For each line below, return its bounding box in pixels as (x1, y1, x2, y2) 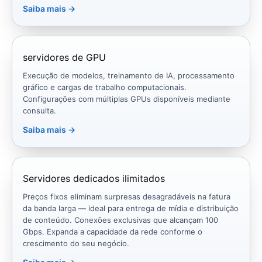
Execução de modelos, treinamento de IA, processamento (23, 71, 235, 81)
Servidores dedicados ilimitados (23, 173, 165, 185)
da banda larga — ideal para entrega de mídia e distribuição (23, 204, 239, 213)
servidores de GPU (23, 51, 106, 64)
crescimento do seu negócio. (23, 239, 129, 249)
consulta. (23, 106, 56, 116)
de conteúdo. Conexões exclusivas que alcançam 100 (23, 215, 218, 225)
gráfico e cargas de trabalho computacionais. (23, 82, 187, 92)
